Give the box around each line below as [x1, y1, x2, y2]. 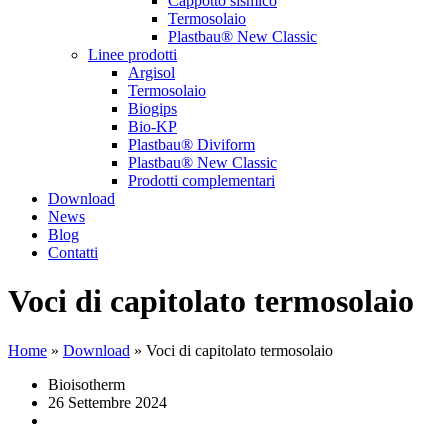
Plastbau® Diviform [128, 136, 255, 153]
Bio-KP [128, 118, 177, 135]
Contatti [48, 244, 98, 261]
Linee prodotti [88, 46, 177, 63]
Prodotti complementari [128, 172, 275, 189]
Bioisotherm [48, 375, 125, 393]
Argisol [128, 64, 175, 81]
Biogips [128, 100, 177, 117]
